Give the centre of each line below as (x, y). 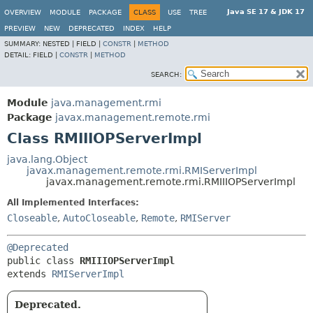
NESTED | (59, 44)
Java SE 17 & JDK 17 (266, 12)
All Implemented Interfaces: (73, 203)
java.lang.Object (47, 159)
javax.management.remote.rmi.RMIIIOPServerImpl (171, 182)
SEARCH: (166, 74)
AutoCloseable (99, 218)
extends (29, 274)
